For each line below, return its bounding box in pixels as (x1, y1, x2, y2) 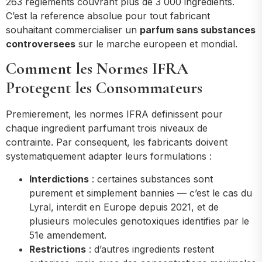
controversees (6, 37, 75, 50)
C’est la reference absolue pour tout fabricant (6, 9, 210, 22)
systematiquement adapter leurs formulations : (6, 150, 212, 163)
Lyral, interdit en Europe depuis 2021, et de (29, 201, 219, 213)
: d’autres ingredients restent (86, 243, 214, 255)
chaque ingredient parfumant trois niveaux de (6, 122, 208, 135)
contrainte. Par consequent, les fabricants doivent (6, 136, 227, 149)
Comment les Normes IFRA (6, 58, 188, 79)
